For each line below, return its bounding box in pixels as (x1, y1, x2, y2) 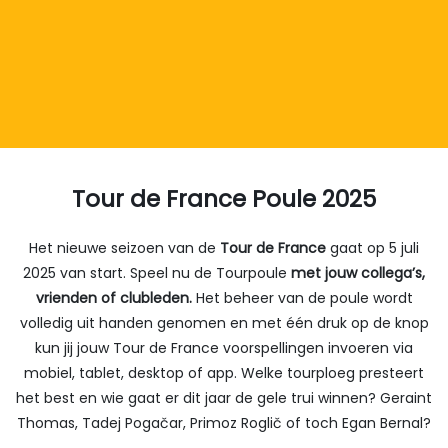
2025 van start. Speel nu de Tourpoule (23, 262, 291, 283)
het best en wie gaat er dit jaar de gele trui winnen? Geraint (16, 387, 432, 408)
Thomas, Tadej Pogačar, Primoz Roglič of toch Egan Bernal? (17, 412, 431, 433)
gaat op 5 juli (326, 237, 419, 258)
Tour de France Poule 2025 (71, 182, 377, 215)
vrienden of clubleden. (35, 287, 192, 308)
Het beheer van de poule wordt (191, 287, 413, 308)
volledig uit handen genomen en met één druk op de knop (19, 312, 429, 333)
